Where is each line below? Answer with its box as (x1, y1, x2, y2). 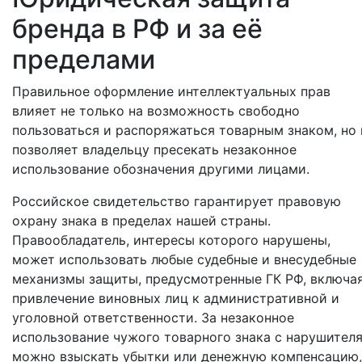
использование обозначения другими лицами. (12, 161, 309, 177)
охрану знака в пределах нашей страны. (12, 213, 271, 229)
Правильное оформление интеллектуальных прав (12, 83, 330, 99)
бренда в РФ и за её (12, 13, 263, 44)
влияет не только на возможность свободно (12, 103, 300, 119)
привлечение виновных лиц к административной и (12, 290, 339, 306)
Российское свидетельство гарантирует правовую (12, 193, 341, 209)
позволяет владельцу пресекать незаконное (12, 141, 297, 158)
